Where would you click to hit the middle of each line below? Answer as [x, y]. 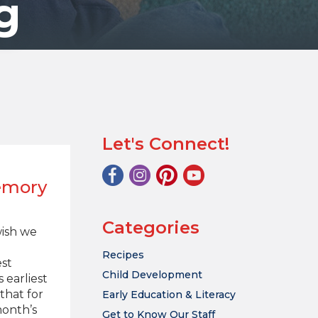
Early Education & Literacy [169, 295]
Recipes [123, 255]
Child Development [152, 275]
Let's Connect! [166, 144]
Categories [151, 227]
